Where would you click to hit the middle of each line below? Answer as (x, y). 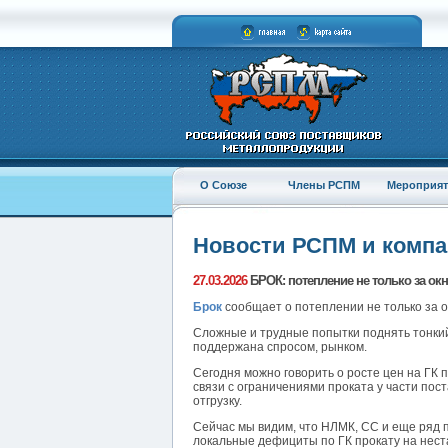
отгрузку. (217, 401)
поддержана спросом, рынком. (280, 347)
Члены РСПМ (323, 185)
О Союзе (223, 185)
